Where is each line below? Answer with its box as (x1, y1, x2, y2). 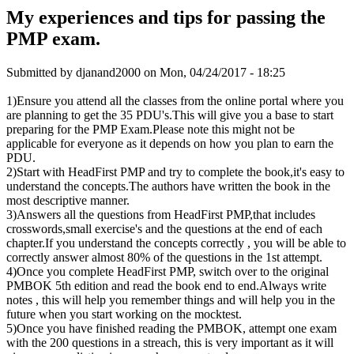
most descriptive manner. (6, 193, 130, 207)
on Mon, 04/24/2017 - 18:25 (141, 65, 285, 79)
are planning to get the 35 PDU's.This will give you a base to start (6, 107, 333, 122)
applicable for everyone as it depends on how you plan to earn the (6, 136, 333, 150)
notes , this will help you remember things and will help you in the (6, 292, 335, 307)
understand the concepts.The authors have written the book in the (6, 179, 330, 193)
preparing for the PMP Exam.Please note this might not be (6, 122, 295, 136)
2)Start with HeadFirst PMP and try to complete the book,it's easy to (6, 164, 345, 179)
